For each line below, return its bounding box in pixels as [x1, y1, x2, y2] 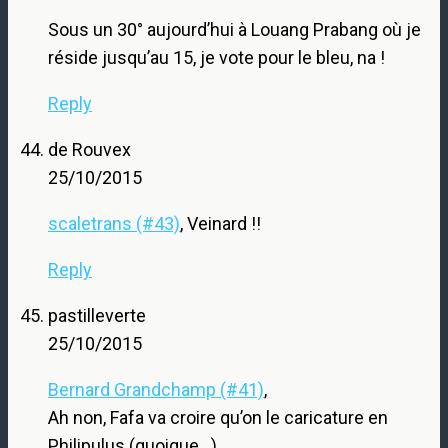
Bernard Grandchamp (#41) [48, 378, 264, 400]
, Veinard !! [180, 212, 261, 234]
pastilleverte [48, 304, 146, 326]
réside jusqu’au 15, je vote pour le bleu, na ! [48, 46, 385, 68]
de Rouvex [48, 138, 131, 160]
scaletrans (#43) [48, 212, 180, 234]
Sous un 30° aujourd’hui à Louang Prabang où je [48, 18, 421, 40]
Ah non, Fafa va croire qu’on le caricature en [48, 406, 388, 428]
